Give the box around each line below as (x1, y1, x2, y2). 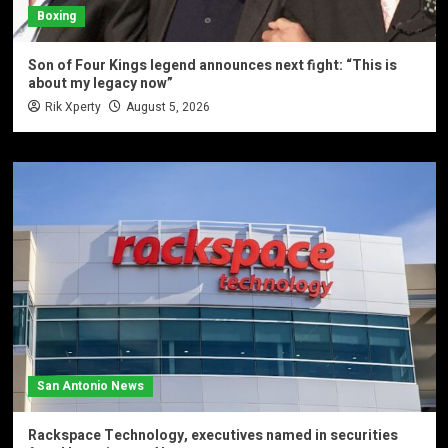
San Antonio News (36, 376, 144, 395)
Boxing (36, 6, 76, 25)
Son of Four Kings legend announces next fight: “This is (27, 54, 397, 76)
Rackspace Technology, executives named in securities (27, 424, 398, 446)
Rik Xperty (44, 97, 101, 116)
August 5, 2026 (125, 97, 210, 116)
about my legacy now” (27, 72, 173, 94)
